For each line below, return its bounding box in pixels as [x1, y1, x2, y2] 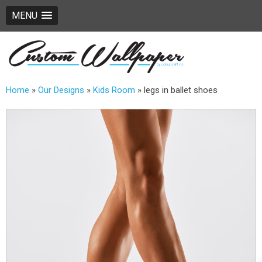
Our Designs [38, 84, 84, 95]
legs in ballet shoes [144, 84, 218, 95]
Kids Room [93, 84, 135, 95]
